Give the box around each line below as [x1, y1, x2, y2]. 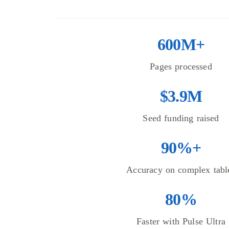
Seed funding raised [143, 113, 219, 124]
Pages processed [150, 61, 212, 72]
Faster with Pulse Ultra [136, 216, 225, 227]
